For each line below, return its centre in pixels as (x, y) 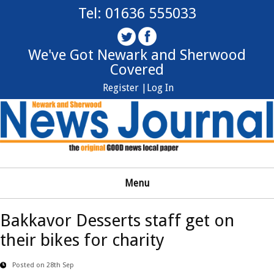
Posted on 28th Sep (43, 265)
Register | (125, 88)
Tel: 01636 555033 (137, 13)
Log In (160, 88)
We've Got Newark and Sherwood (137, 55)
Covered (137, 70)
